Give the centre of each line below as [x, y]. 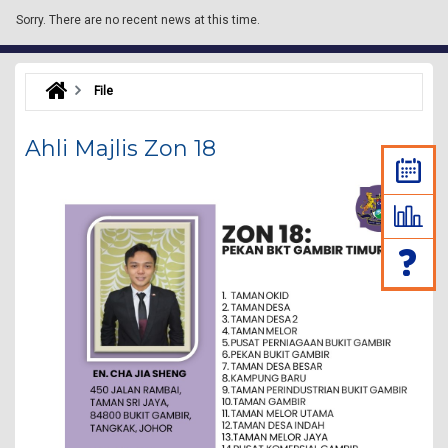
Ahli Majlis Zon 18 [120, 148]
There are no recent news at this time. [154, 19]
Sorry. [31, 19]
